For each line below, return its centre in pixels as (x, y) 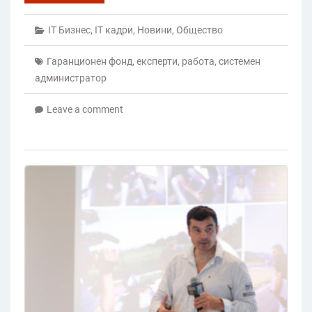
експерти (157, 61)
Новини (155, 30)
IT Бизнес (69, 30)
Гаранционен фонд (89, 61)
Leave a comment (85, 109)
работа (198, 61)
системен (240, 61)
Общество (200, 30)
